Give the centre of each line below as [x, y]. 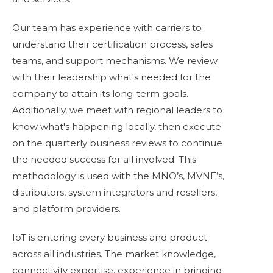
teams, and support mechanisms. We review [115, 61]
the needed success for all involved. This [104, 159]
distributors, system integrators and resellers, [115, 192]
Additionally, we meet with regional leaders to [117, 110]
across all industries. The [69, 254]
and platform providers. [66, 209]
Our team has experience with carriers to [107, 28]
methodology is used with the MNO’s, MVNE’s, [118, 176]
